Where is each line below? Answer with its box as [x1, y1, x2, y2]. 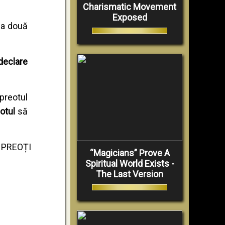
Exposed [112, 12, 147, 23]
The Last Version [96, 169, 163, 180]
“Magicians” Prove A [89, 148, 170, 159]
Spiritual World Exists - [85, 158, 174, 169]
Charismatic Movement [83, 2, 176, 13]
